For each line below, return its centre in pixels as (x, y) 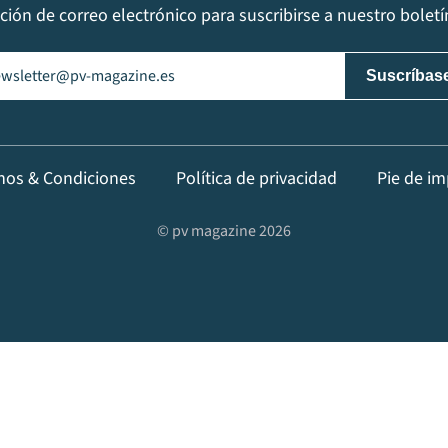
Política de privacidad (256, 179)
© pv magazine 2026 (224, 231)
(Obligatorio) (62, 63)
